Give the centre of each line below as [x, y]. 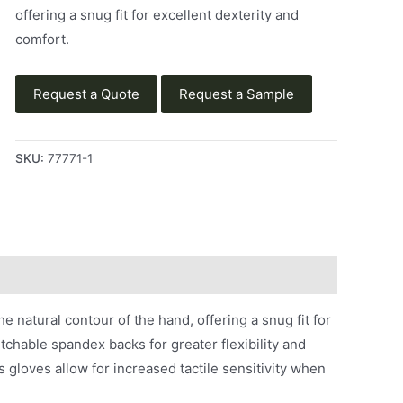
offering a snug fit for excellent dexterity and [157, 14]
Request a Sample [236, 94]
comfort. [42, 39]
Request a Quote [86, 94]
